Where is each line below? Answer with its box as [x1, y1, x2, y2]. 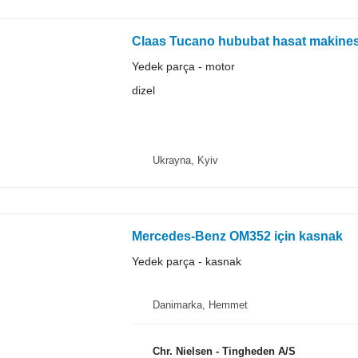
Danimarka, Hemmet [152, 299, 248, 312]
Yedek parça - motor [131, 59, 235, 73]
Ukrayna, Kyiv [152, 154, 218, 166]
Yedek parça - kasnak [131, 255, 241, 268]
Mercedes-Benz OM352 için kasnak [131, 229, 343, 244]
